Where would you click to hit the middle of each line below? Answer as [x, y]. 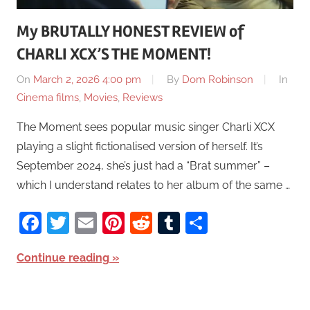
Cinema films [48, 98]
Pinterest [170, 223]
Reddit [186, 223]
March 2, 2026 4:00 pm [87, 80]
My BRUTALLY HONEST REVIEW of [130, 31]
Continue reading [63, 258]
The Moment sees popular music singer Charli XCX [146, 127]
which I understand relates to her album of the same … [153, 185]
